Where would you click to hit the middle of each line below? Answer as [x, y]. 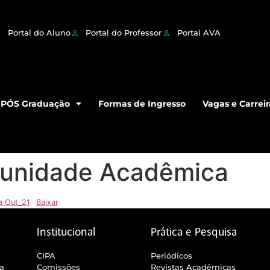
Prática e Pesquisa [194, 232]
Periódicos [172, 255]
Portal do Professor [124, 33]
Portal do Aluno [39, 33]
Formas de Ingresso [142, 103]
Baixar [47, 202]
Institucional [66, 232]
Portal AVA [199, 33]
